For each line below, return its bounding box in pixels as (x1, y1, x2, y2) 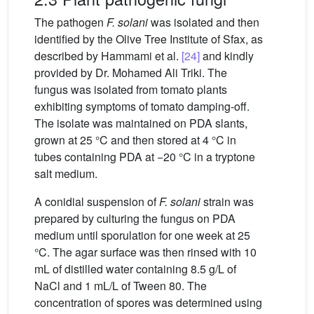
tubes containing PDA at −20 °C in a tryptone (34, 149, 255, 165)
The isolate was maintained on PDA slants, (34, 115, 247, 132)
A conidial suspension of (34, 193, 159, 210)
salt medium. (34, 165, 97, 182)
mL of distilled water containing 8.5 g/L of (34, 261, 236, 278)
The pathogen (34, 14, 107, 31)
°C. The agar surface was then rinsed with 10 (34, 244, 259, 261)
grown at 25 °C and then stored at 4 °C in (34, 132, 236, 149)
